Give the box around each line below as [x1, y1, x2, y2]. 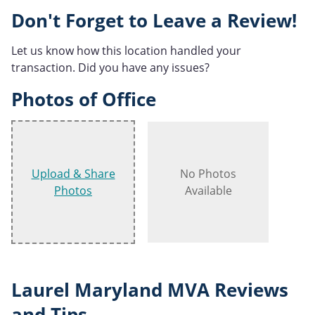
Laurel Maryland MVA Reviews [11, 278, 288, 303]
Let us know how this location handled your [11, 42, 241, 58]
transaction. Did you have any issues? [11, 59, 210, 75]
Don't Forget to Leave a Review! [11, 8, 297, 33]
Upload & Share [31, 166, 115, 182]
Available [184, 183, 232, 199]
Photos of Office [11, 86, 156, 112]
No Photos [180, 166, 236, 182]
